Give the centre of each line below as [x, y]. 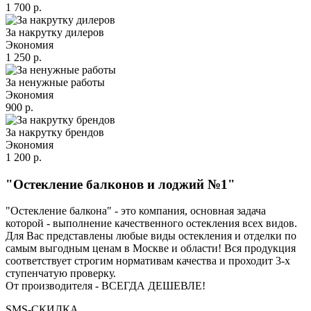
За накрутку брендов [55, 132]
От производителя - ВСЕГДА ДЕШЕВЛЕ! [106, 286]
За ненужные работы [55, 82]
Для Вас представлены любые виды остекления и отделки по [151, 236]
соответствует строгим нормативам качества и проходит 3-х [148, 261]
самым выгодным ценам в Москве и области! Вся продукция [151, 249]
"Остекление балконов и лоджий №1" [120, 184]
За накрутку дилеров [55, 32]
